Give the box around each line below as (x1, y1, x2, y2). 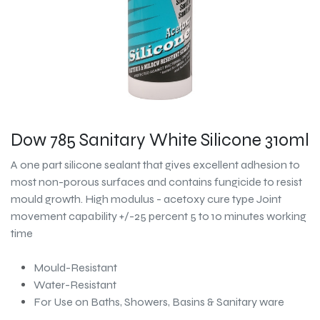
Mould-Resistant (34, 261, 117, 274)
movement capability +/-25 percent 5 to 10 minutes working (11, 209, 306, 223)
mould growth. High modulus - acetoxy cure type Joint (11, 192, 281, 206)
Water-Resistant (34, 278, 116, 291)
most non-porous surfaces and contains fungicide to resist (11, 175, 302, 189)
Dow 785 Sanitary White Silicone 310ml (11, 129, 309, 151)
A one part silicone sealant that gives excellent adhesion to (11, 158, 300, 171)
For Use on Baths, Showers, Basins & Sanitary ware (34, 295, 284, 309)
